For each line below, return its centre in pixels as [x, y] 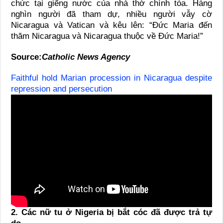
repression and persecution [62, 89]
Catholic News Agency [86, 57]
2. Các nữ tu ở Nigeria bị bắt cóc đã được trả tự [111, 213]
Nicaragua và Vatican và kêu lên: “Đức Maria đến [111, 25]
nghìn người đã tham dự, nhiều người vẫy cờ [111, 14]
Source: [27, 57]
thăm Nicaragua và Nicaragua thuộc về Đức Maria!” [107, 36]
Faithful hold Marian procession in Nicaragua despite [111, 78]
